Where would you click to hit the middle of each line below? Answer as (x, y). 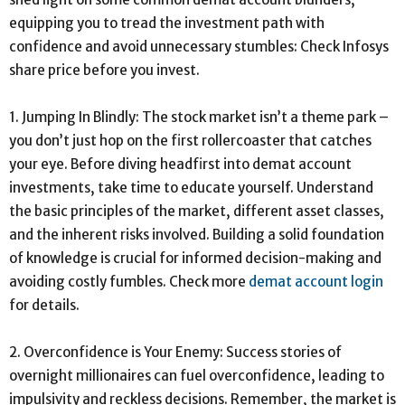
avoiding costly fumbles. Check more (129, 281)
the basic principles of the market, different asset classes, (197, 211)
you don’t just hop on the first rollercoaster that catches (190, 140)
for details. (46, 305)
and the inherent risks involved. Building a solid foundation (197, 234)
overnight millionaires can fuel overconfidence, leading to (197, 375)
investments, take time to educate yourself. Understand (191, 187)
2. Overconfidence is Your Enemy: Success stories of (175, 352)
